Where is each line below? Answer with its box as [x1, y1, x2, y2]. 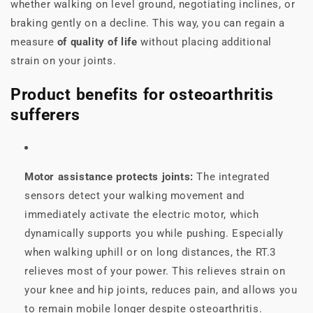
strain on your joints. [10, 54, 117, 68]
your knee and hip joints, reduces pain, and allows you [24, 283, 298, 296]
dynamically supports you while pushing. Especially [24, 226, 284, 240]
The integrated [193, 170, 270, 183]
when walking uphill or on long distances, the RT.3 [24, 245, 277, 259]
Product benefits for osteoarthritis [10, 85, 275, 104]
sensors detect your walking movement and [24, 189, 245, 202]
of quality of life [57, 36, 138, 49]
